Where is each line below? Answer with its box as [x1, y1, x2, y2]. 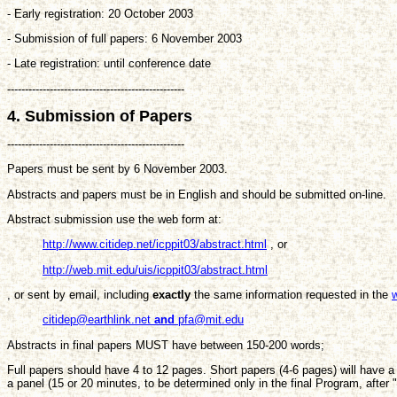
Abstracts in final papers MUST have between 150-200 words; [7, 338, 324, 352]
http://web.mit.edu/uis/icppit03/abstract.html [43, 262, 268, 276]
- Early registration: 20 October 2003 [7, 6, 193, 20]
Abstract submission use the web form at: [7, 213, 222, 227]
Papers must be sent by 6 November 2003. [7, 162, 228, 176]
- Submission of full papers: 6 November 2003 [7, 31, 242, 45]
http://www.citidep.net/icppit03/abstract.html [43, 237, 267, 252]
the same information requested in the [191, 288, 392, 302]
